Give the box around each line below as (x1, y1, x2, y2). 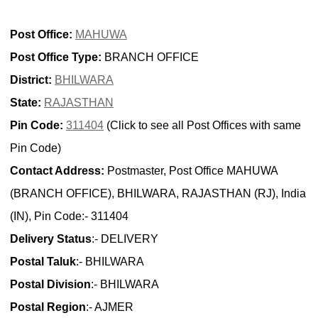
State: (10, 96, 41, 109)
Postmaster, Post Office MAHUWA (104, 164, 278, 177)
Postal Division (10, 278, 91, 290)
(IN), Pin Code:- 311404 (10, 209, 128, 222)
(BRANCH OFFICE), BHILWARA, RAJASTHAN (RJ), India (10, 187, 306, 199)
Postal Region (10, 300, 86, 313)
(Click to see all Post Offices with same (104, 119, 301, 131)
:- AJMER (86, 300, 133, 313)
